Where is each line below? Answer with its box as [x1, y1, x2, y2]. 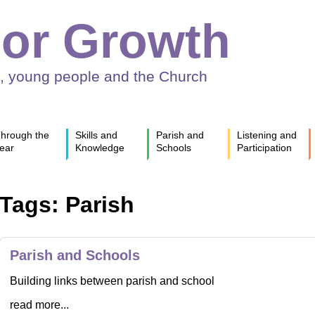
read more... [9, 298, 69, 311]
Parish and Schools [9, 247, 140, 263]
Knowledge [75, 141, 124, 153]
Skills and [75, 129, 117, 141]
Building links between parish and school [9, 274, 214, 287]
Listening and [237, 129, 297, 141]
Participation [237, 141, 292, 153]
